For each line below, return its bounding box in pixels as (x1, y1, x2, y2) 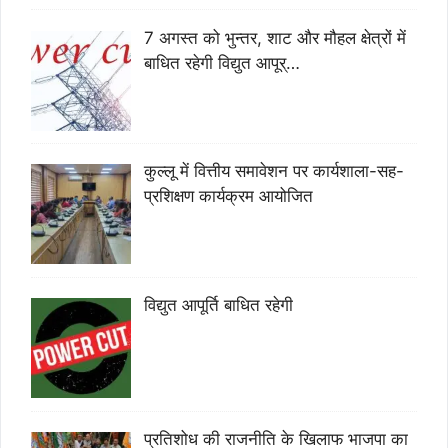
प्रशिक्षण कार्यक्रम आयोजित (143, 186, 313, 207)
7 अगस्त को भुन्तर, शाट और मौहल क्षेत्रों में (143, 27, 406, 48)
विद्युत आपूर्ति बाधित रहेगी (143, 295, 293, 316)
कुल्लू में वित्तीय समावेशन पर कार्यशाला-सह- (143, 161, 404, 182)
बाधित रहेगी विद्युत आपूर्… (143, 52, 300, 73)
